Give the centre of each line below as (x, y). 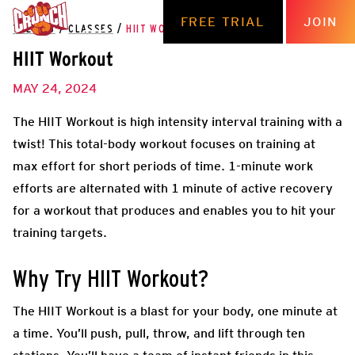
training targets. (61, 232)
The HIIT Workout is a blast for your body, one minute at (175, 311)
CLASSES (91, 29)
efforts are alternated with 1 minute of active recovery (173, 188)
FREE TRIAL (223, 22)
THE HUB (34, 29)
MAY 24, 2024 (55, 88)
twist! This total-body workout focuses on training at (164, 143)
